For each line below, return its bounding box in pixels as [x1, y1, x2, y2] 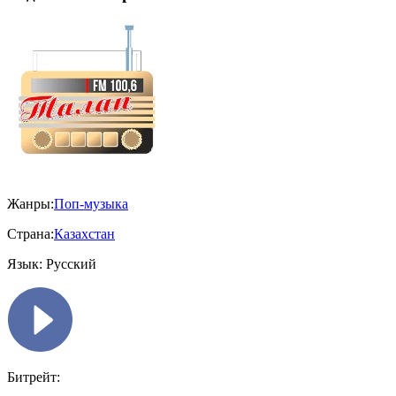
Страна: [7, 226, 54, 242]
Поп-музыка [54, 196, 128, 212]
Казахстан [54, 226, 115, 242]
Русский [42, 256, 96, 272]
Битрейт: [7, 369, 60, 385]
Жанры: [7, 196, 54, 212]
